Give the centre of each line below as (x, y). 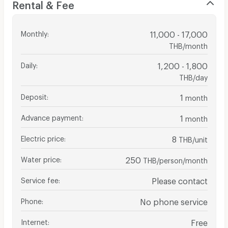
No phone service (174, 200)
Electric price (42, 137)
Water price (40, 158)
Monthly (34, 32)
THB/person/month (175, 159)
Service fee (39, 179)
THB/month (188, 44)
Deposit (34, 95)
